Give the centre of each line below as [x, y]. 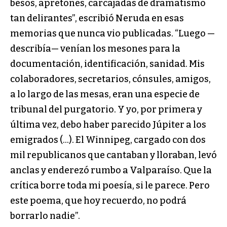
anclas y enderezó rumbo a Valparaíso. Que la [111, 170]
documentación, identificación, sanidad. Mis [107, 64]
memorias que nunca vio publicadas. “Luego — [112, 33]
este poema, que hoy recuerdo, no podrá [98, 200]
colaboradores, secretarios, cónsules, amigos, [110, 79]
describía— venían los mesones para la [95, 48]
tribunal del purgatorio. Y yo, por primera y [106, 109]
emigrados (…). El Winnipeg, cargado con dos [108, 140]
